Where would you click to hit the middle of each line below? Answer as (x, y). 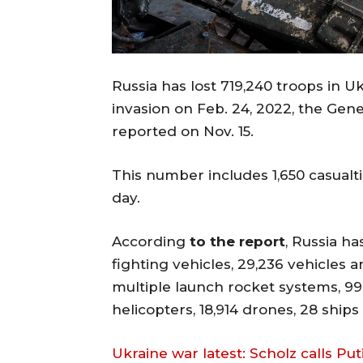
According (151, 242)
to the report (237, 242)
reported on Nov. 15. (183, 132)
